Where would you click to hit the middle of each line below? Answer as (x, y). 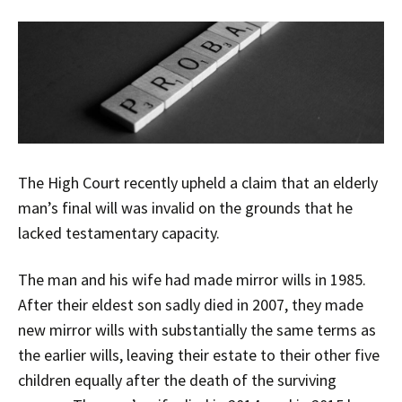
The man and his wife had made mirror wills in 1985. (192, 279)
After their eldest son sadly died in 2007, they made (191, 304)
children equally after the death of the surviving (177, 380)
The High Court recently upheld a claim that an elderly (198, 182)
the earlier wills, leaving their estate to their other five (199, 354)
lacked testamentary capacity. (119, 232)
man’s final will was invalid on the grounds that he (185, 207)
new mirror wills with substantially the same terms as (197, 329)
